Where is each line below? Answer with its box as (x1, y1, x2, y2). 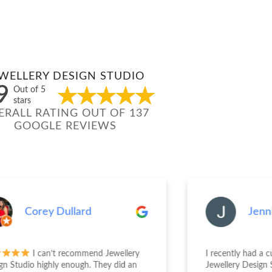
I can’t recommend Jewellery (30, 249, 140, 258)
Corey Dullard (24, 206, 92, 217)
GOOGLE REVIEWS (13, 120, 117, 132)
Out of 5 (13, 85, 46, 94)
